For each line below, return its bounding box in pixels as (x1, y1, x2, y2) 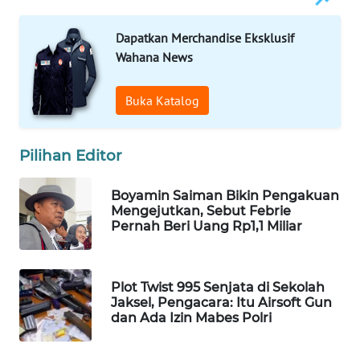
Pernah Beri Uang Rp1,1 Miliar (111, 218, 302, 234)
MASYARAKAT (32, 261, 97, 276)
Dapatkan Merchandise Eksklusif (116, 30, 294, 47)
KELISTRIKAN (32, 278, 97, 292)
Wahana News (116, 49, 193, 66)
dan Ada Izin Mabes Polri (111, 309, 272, 325)
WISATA (35, 43, 72, 58)
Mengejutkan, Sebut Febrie (111, 202, 291, 219)
